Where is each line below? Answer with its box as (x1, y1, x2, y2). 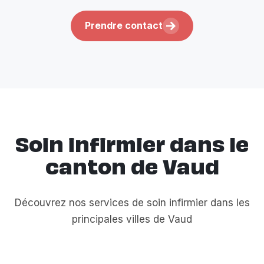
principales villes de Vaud (72, 213, 192, 225)
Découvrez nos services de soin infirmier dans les (14, 196, 250, 209)
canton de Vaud (45, 159, 219, 179)
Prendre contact (85, 19, 163, 32)
